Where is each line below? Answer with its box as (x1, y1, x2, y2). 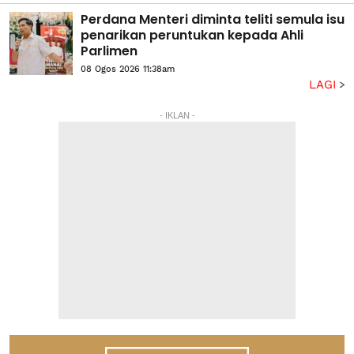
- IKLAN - (159, 110, 195, 120)
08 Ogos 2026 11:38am (81, 63, 175, 74)
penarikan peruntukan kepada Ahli (81, 25, 303, 44)
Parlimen (81, 41, 137, 60)
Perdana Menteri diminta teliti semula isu (81, 9, 345, 28)
